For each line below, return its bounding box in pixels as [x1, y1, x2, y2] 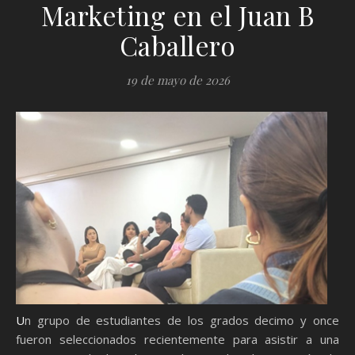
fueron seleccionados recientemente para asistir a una [16, 331, 339, 347]
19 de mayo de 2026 [125, 72, 230, 88]
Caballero [119, 28, 236, 63]
